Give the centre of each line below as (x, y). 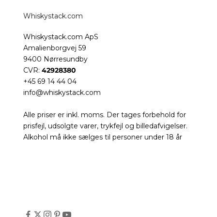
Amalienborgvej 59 (55, 48)
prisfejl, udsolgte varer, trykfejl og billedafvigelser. (105, 126)
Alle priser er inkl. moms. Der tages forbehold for (105, 115)
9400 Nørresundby (55, 59)
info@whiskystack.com (62, 92)
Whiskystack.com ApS (61, 37)
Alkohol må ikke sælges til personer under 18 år (103, 137)
